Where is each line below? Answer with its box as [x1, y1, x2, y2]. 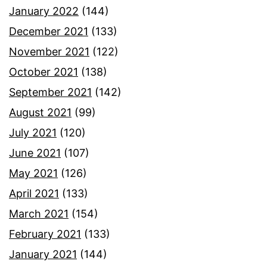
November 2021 [9, 45, 89, 58]
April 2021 [9, 187, 59, 200]
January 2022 [9, 5, 79, 18]
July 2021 [9, 126, 57, 139]
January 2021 [9, 248, 77, 261]
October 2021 [9, 66, 78, 79]
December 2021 [9, 25, 88, 38]
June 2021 [9, 147, 61, 160]
